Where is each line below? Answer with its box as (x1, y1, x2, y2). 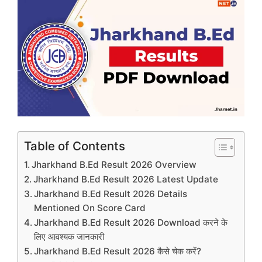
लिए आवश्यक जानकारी (34, 231, 105, 243)
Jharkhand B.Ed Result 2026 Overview (32, 159, 197, 171)
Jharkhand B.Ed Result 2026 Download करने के (34, 217, 228, 229)
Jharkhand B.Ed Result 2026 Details (34, 188, 188, 200)
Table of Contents (24, 139, 125, 154)
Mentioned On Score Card (34, 202, 146, 214)
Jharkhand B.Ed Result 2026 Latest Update (33, 174, 219, 185)
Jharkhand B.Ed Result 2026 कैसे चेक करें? (34, 246, 202, 257)
